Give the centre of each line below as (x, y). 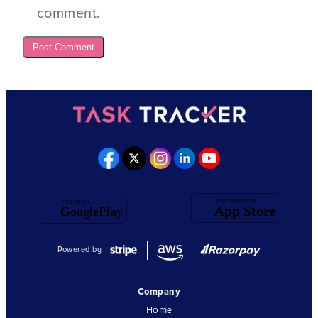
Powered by (80, 250)
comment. (68, 14)
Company (159, 291)
